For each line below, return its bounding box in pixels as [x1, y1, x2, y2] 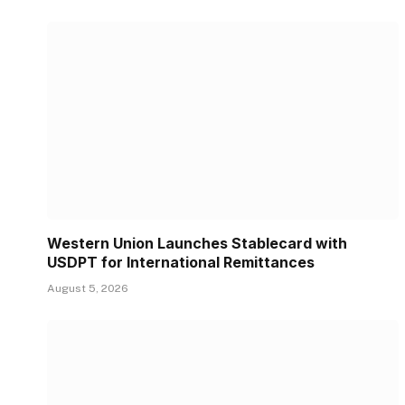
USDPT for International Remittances [47, 252, 315, 271]
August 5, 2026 [47, 281, 128, 295]
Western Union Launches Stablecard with [47, 233, 347, 252]
